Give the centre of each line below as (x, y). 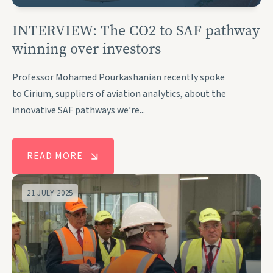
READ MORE (55, 156)
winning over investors (87, 49)
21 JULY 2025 (50, 193)
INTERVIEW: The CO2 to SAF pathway (136, 31)
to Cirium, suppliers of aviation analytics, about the (119, 94)
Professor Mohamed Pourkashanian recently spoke (119, 78)
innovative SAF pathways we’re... (79, 111)
